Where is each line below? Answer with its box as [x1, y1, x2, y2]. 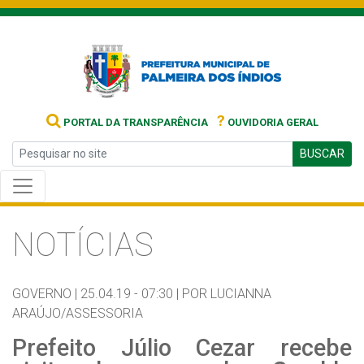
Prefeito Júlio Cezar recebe [12, 334, 352, 362]
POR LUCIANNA [182, 286, 271, 301]
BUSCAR [300, 147, 344, 160]
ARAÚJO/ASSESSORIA [12, 305, 143, 321]
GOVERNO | [12, 286, 77, 301]
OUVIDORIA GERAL [224, 116, 318, 128]
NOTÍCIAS [12, 226, 154, 264]
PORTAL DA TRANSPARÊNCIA [60, 116, 208, 128]
